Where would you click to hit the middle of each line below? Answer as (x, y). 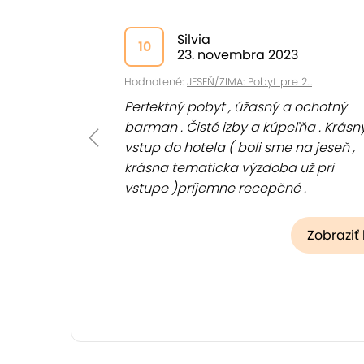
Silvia (194, 39)
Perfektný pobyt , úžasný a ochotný (236, 107)
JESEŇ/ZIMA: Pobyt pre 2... (249, 82)
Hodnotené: (156, 82)
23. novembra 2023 (238, 54)
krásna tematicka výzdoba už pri (229, 168)
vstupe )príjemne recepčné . (215, 188)
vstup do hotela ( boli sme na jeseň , (240, 147)
